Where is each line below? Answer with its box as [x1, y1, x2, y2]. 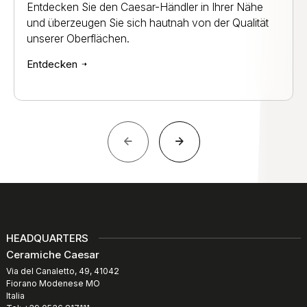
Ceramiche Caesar [6, 247, 99, 261]
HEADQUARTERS [6, 231, 88, 245]
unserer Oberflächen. [27, 32, 130, 45]
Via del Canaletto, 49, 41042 [6, 265, 119, 276]
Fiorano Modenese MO [6, 278, 100, 288]
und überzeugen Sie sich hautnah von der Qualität [27, 16, 269, 29]
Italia [6, 290, 25, 301]
